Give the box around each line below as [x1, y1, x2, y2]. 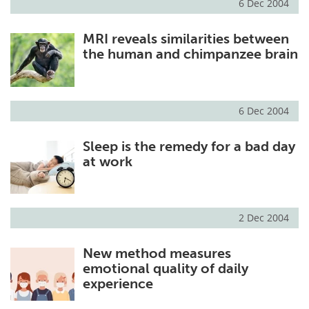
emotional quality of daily [82, 259, 248, 277]
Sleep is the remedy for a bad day [82, 137, 295, 154]
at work [82, 152, 132, 170]
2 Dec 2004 [239, 210, 289, 224]
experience [82, 275, 153, 292]
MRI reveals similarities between [82, 30, 289, 48]
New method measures [82, 244, 231, 261]
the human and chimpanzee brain [82, 46, 298, 63]
